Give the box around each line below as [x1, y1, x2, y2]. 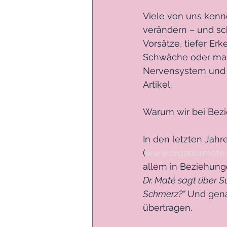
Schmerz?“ [143, 188, 187, 199]
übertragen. [143, 202, 192, 213]
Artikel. [143, 79, 172, 90]
